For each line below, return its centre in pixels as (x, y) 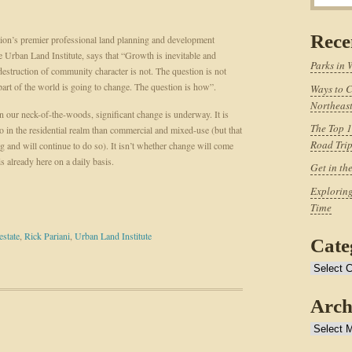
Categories (329, 269)
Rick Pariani (47, 236)
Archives (326, 329)
